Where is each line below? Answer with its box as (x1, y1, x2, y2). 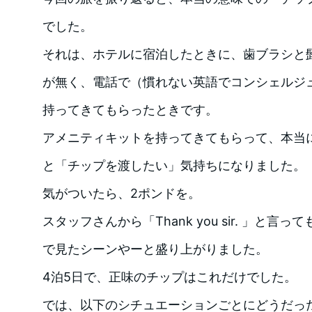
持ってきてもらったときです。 (42, 102, 218, 118)
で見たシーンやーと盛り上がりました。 (42, 242, 268, 257)
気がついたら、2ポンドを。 (42, 186, 201, 201)
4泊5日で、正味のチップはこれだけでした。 (42, 270, 297, 285)
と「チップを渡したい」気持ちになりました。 (42, 158, 306, 173)
